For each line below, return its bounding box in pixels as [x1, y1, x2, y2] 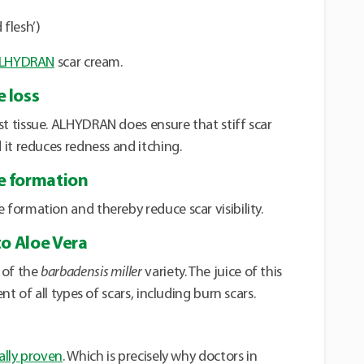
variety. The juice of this [141, 265, 282, 281]
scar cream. [54, 55, 123, 71]
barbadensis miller [41, 265, 142, 281]
